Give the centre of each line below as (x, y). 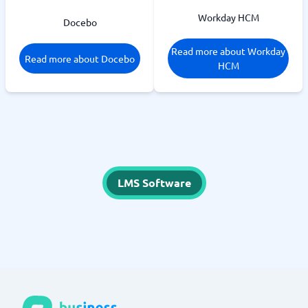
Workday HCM (228, 17)
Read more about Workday (228, 51)
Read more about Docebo (80, 58)
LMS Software (154, 183)
